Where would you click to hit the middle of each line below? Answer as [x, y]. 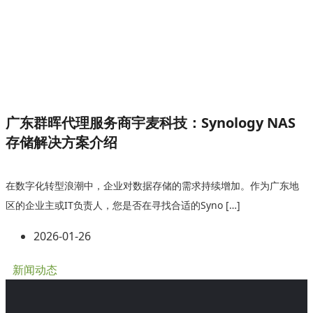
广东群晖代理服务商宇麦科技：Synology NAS [151, 123]
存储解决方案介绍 [61, 142]
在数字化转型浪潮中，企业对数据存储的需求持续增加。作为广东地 [152, 185]
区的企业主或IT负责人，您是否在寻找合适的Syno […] [123, 205]
